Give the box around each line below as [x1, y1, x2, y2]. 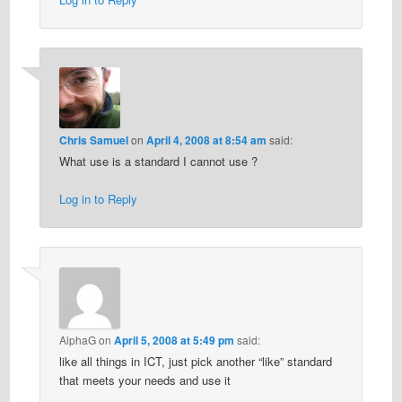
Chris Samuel [58, 132, 128, 149]
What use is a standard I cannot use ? [58, 153, 258, 170]
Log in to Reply [58, 190, 137, 208]
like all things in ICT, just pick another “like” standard [58, 352, 332, 370]
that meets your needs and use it [58, 371, 231, 389]
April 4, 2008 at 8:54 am [145, 132, 267, 149]
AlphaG [58, 331, 96, 347]
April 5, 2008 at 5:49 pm [113, 331, 234, 348]
